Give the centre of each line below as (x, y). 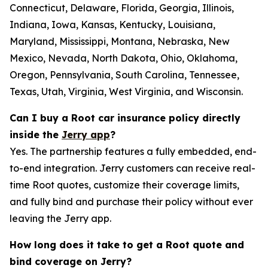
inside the (36, 135)
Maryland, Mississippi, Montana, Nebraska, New (120, 41)
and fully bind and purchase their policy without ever (131, 202)
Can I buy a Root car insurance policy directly (125, 118)
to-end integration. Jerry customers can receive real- (133, 168)
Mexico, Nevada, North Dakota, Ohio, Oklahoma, (124, 58)
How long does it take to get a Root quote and (127, 245)
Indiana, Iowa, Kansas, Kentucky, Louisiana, (112, 25)
